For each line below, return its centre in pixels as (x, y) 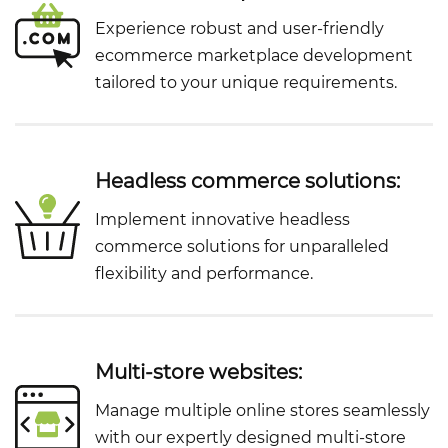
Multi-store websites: (198, 372)
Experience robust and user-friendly (239, 29)
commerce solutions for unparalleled (242, 247)
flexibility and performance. (204, 274)
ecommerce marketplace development (254, 56)
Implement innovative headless (222, 220)
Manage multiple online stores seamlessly (262, 411)
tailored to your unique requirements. (246, 83)
